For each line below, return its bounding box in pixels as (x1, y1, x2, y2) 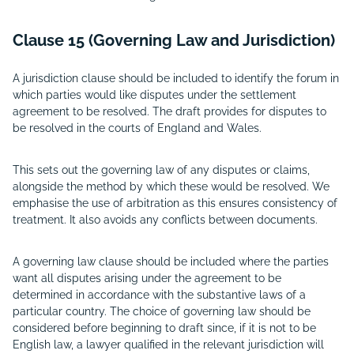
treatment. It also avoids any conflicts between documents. (13, 213, 318, 226)
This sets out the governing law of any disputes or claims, (13, 164, 310, 176)
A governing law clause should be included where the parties (13, 255, 329, 268)
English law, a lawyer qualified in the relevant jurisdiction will (13, 338, 324, 351)
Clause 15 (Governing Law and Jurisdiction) (13, 31, 335, 50)
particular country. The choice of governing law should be (13, 305, 311, 318)
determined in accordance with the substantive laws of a (13, 288, 306, 301)
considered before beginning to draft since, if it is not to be (13, 322, 316, 334)
